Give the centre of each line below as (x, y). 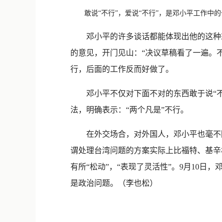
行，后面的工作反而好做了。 (122, 69)
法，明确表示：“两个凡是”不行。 (129, 110)
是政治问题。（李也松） (114, 183)
